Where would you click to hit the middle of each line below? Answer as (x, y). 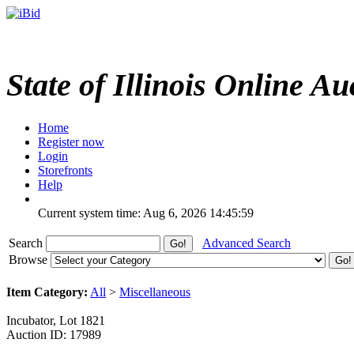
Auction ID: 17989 (54, 334)
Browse (30, 259)
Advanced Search (247, 243)
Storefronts (65, 170)
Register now (71, 141)
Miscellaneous (155, 292)
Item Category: (47, 292)
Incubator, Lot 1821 (56, 320)
